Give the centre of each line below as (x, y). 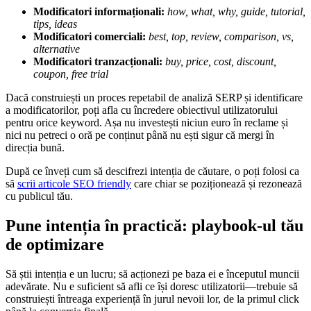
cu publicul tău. (39, 196)
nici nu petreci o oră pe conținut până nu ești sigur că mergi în (140, 135)
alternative (57, 49)
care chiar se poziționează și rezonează (217, 184)
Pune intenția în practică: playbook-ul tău (154, 225)
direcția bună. (35, 148)
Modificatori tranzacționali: (98, 62)
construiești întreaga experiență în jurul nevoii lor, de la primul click (152, 299)
